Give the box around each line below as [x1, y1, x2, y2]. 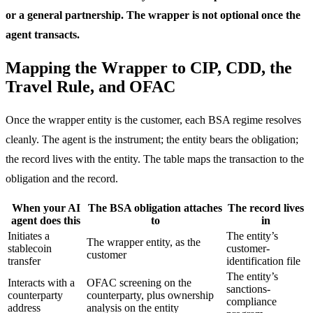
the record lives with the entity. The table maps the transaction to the [6, 152, 304, 165]
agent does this [11, 214, 80, 226]
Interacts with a [8, 276, 75, 289]
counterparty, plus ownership [87, 289, 214, 301]
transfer [8, 254, 41, 267]
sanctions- [226, 282, 270, 295]
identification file [226, 254, 300, 267]
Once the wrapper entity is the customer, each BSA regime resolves [6, 113, 301, 126]
